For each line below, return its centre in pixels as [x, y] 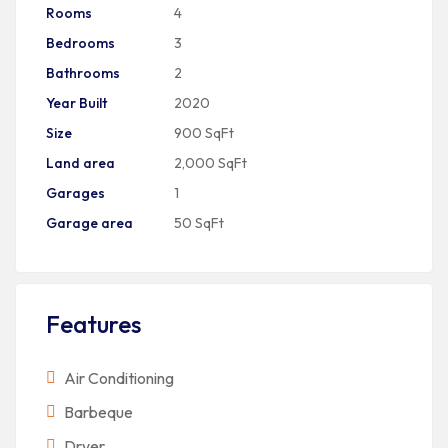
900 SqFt [204, 133]
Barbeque [98, 412]
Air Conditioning [119, 378]
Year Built [76, 103]
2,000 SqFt [210, 163]
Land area [80, 163]
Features [93, 324]
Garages [75, 193]
